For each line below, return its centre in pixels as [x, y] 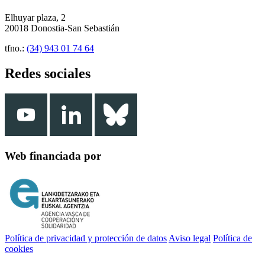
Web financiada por [53, 156]
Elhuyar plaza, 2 [35, 18]
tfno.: [16, 49]
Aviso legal [190, 238]
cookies [19, 248]
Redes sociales [48, 74]
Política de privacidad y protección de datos [86, 238]
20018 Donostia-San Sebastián [62, 28]
